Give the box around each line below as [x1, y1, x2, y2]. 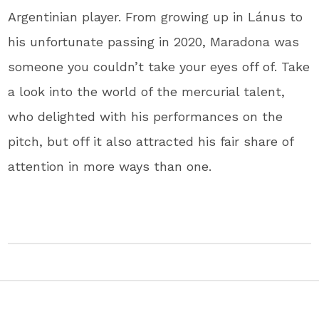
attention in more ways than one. [8, 158, 212, 174]
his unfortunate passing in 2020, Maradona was [8, 33, 300, 49]
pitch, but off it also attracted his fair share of [8, 133, 294, 149]
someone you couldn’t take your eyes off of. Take [8, 58, 310, 74]
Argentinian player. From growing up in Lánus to [8, 9, 303, 24]
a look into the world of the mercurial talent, [8, 83, 286, 99]
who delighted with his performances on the [8, 108, 283, 124]
